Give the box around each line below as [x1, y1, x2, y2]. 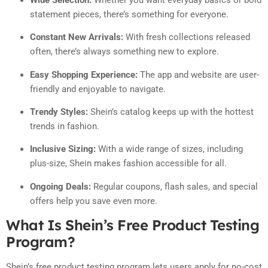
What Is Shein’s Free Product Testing [6, 216, 259, 234]
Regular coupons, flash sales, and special [91, 181, 258, 192]
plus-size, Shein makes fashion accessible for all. [30, 158, 227, 169]
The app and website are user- [138, 69, 259, 80]
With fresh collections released [123, 32, 250, 43]
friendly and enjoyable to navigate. [30, 83, 166, 95]
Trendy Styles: [30, 106, 88, 118]
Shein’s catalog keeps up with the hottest [88, 106, 254, 118]
